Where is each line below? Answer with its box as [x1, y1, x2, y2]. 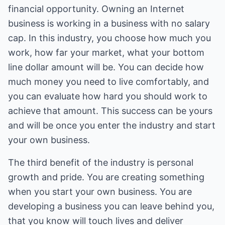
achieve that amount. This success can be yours [8, 105, 212, 116]
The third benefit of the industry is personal [8, 157, 193, 168]
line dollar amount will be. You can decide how [8, 62, 204, 72]
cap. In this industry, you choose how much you [8, 33, 211, 43]
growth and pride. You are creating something [8, 172, 204, 182]
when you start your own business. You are [8, 186, 192, 197]
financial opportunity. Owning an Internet [8, 4, 184, 14]
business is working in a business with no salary [8, 18, 210, 29]
